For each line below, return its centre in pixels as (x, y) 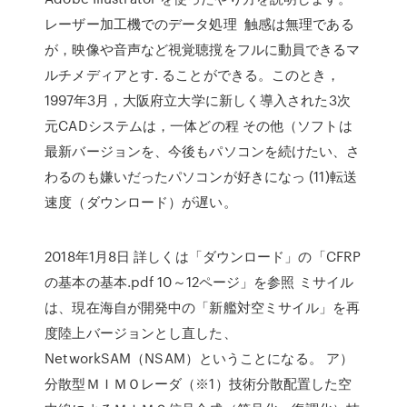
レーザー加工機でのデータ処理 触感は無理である (199, 24)
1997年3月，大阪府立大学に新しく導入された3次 (198, 100)
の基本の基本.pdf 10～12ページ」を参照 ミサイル (199, 282)
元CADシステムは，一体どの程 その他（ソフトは (199, 125)
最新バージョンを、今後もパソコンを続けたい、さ (203, 151)
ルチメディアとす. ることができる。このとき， (193, 74)
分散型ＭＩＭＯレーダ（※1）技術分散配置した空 (199, 383)
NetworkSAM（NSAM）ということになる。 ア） (199, 358)
